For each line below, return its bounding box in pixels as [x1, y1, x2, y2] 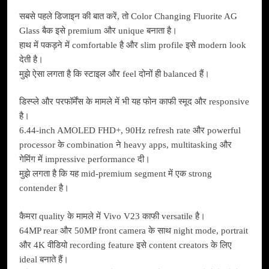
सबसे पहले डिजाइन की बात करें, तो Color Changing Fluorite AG [19, 11, 237, 21]
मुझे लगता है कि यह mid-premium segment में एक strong [19, 169, 212, 179]
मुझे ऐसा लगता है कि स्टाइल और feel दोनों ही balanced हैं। [19, 68, 210, 79]
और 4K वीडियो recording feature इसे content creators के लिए [19, 240, 232, 250]
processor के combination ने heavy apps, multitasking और [19, 140, 232, 150]
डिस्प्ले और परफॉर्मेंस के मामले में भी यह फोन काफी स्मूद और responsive [19, 97, 249, 107]
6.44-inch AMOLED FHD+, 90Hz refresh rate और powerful [19, 125, 241, 136]
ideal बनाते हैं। [19, 254, 68, 264]
